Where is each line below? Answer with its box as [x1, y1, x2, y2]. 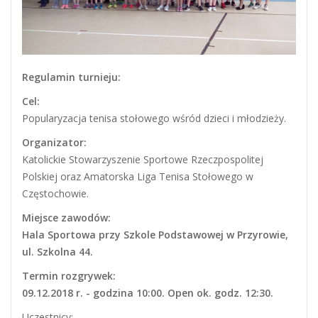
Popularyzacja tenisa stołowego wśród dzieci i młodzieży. [22, 111, 286, 126]
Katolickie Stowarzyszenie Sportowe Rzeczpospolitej [22, 153, 263, 167]
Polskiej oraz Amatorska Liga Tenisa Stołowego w [22, 170, 253, 184]
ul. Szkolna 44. [22, 245, 93, 259]
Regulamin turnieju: [22, 70, 121, 84]
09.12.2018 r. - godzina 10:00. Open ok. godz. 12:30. [22, 286, 273, 300]
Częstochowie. [22, 187, 89, 201]
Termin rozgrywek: [22, 269, 116, 283]
